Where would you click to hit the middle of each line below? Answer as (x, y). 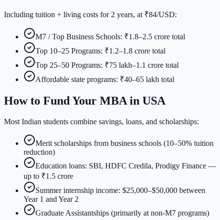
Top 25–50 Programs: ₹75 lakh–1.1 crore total (107, 65)
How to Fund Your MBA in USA (85, 101)
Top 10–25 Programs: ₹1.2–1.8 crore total (100, 51)
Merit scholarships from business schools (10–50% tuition (124, 143)
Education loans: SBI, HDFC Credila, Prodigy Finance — (126, 166)
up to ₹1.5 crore (48, 176)
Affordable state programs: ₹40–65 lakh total (105, 80)
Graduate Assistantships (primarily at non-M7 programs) (122, 213)
